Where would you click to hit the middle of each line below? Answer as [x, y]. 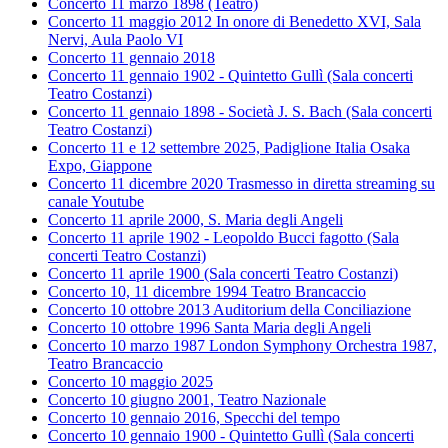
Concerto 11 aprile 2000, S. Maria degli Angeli [195, 220]
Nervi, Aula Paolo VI [115, 40]
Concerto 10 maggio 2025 [130, 382]
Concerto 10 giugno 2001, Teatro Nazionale [187, 400]
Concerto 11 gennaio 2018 [131, 58]
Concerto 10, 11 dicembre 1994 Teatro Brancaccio [207, 292]
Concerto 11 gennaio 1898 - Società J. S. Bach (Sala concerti [240, 112]
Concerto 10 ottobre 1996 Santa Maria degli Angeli [209, 328]
